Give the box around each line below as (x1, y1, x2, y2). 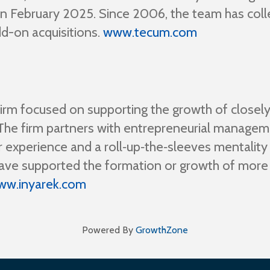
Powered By (82, 224, 136, 236)
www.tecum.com (103, 24, 197, 40)
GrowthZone (136, 224, 188, 236)
